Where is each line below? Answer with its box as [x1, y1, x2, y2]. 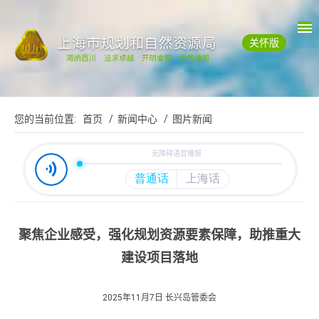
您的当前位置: [14, 113, 83, 125]
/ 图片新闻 [159, 113, 212, 125]
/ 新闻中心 [105, 113, 157, 125]
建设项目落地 [121, 250, 198, 266]
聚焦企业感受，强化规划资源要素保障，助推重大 [19, 227, 300, 243]
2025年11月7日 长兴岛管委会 [103, 293, 216, 303]
